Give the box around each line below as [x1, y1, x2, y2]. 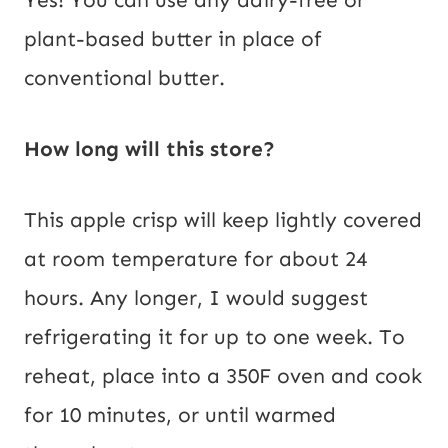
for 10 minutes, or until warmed [24, 402, 336, 429]
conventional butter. [24, 65, 225, 92]
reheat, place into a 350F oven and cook [24, 363, 422, 390]
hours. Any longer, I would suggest [24, 285, 368, 312]
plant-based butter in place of [24, 26, 322, 53]
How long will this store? [24, 136, 275, 163]
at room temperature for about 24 [24, 246, 367, 273]
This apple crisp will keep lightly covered [24, 207, 422, 234]
